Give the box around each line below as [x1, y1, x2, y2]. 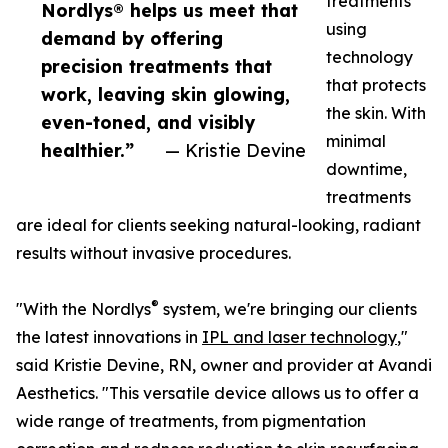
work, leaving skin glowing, [41, 83, 290, 106]
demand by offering [41, 27, 223, 50]
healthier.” [41, 139, 134, 162]
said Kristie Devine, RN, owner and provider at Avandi [16, 355, 432, 376]
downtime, [326, 159, 407, 180]
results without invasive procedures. [16, 243, 291, 264]
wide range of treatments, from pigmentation [16, 411, 366, 432]
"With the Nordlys [16, 299, 151, 320]
